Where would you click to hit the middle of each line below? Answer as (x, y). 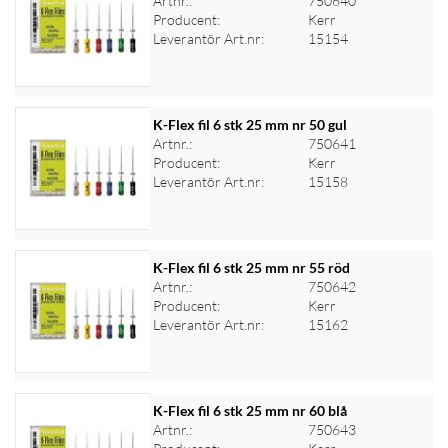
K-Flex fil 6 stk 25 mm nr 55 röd (251, 267)
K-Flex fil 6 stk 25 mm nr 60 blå (249, 410)
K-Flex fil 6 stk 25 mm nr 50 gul (249, 124)
